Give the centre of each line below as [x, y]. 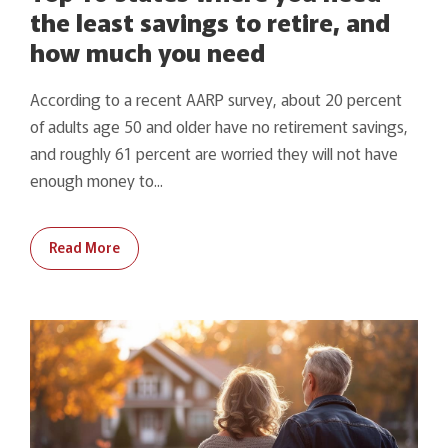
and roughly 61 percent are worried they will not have [214, 152]
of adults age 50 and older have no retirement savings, [219, 125]
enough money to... [96, 179]
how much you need [147, 50]
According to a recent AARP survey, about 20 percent [216, 98]
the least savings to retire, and [210, 20]
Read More [84, 246]
